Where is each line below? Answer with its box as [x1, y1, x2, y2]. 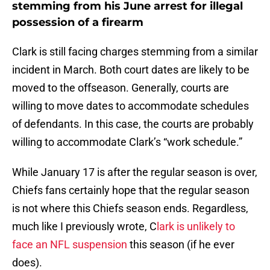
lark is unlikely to [157, 220, 235, 233]
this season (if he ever [127, 238, 234, 251]
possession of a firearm [12, 16, 143, 30]
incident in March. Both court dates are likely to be [12, 63, 250, 77]
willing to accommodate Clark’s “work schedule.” [12, 136, 242, 149]
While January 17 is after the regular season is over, [12, 166, 257, 179]
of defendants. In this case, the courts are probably [12, 118, 254, 131]
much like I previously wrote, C [12, 220, 157, 233]
